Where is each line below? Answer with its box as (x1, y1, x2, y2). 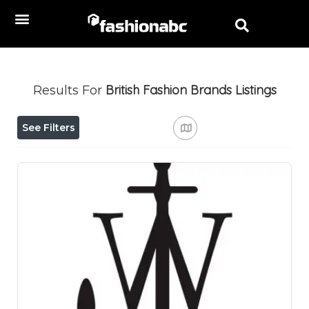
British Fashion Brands (105, 82, 232, 98)
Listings (235, 82, 277, 98)
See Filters (21, 121, 75, 134)
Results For (32, 83, 106, 98)
